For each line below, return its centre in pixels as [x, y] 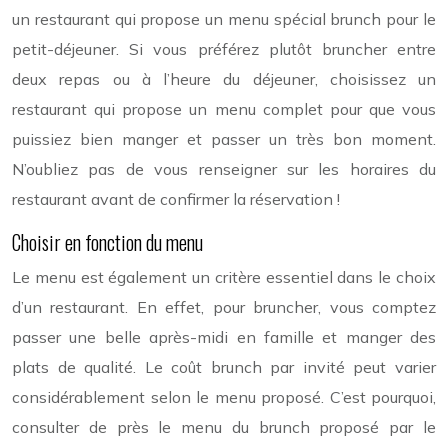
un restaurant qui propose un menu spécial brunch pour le [224, 18]
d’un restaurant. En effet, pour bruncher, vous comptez [224, 306]
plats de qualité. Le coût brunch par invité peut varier [224, 366]
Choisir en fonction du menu [107, 241]
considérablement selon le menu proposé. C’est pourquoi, [224, 396]
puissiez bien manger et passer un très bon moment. [224, 138]
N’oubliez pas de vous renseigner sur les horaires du [224, 168]
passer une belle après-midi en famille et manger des [224, 336]
